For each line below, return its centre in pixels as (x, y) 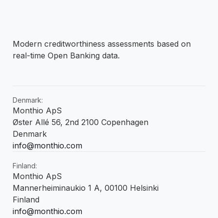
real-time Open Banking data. (66, 55)
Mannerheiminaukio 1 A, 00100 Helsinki (86, 188)
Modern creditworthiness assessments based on (102, 44)
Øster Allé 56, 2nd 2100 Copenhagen (81, 122)
